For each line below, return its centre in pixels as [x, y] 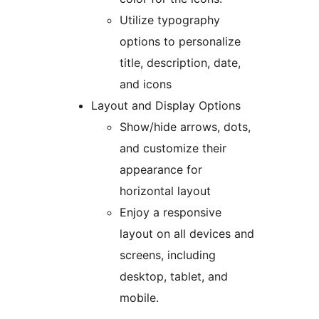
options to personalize [180, 42]
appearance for [161, 170]
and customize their [173, 148]
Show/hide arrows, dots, [185, 127]
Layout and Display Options [166, 106]
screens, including [168, 255]
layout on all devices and [187, 234]
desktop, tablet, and [174, 277]
